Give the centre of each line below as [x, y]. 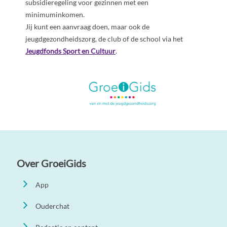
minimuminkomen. [55, 14]
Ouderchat [53, 206]
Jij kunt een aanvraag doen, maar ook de [87, 26]
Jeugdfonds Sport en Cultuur [70, 51]
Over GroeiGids [51, 163]
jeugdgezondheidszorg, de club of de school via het [104, 39]
